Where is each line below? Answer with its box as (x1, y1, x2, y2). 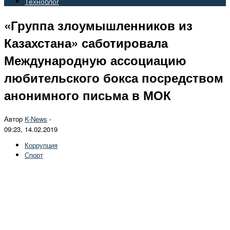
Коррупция (25, 140, 57, 150)
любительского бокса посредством (4, 68, 223, 86)
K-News (25, 113, 47, 124)
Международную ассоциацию (4, 51, 186, 69)
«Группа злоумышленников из (4, 16, 193, 34)
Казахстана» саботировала (4, 33, 168, 51)
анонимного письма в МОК (4, 86, 171, 104)
